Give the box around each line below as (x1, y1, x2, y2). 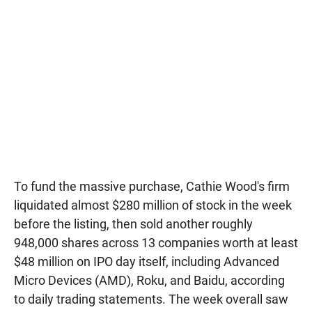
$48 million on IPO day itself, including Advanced (14, 254, 279, 270)
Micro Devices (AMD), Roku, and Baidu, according (14, 273, 285, 288)
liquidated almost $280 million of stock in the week (14, 198, 292, 213)
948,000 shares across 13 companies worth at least (14, 235, 298, 251)
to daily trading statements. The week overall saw (14, 292, 288, 307)
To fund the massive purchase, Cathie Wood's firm (14, 179, 290, 194)
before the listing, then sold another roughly (14, 217, 253, 232)
